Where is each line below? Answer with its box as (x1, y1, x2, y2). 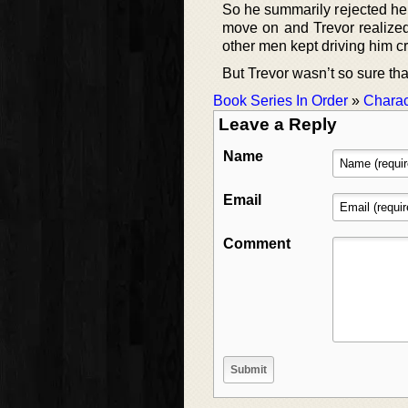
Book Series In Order (213, 93, 348, 109)
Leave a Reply (219, 115, 337, 135)
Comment (223, 236, 291, 252)
